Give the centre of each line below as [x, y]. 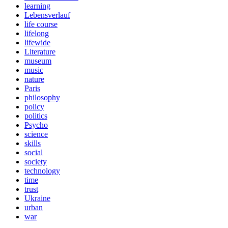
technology [42, 170]
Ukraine [37, 198]
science [36, 134]
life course [41, 24]
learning [37, 6]
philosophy [42, 97]
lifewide [37, 42]
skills [33, 143]
